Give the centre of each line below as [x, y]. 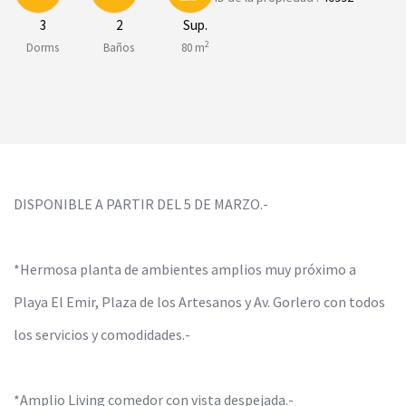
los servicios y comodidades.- [102, 334]
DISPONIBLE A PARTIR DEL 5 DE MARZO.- [141, 204]
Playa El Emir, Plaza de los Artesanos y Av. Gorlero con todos [199, 302]
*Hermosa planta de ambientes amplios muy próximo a [185, 269]
